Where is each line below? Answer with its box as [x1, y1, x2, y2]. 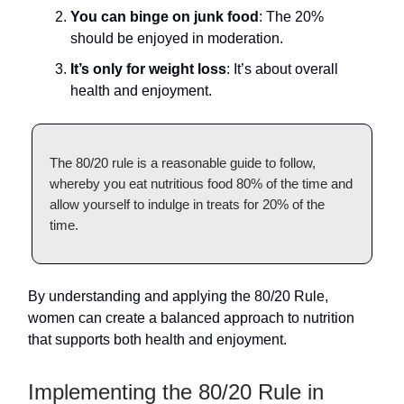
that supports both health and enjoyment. [28, 332, 287, 347]
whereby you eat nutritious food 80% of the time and [50, 176, 353, 191]
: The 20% [259, 9, 324, 24]
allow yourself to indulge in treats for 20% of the [50, 197, 325, 212]
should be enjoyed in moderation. [70, 31, 283, 46]
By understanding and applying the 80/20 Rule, [28, 289, 328, 304]
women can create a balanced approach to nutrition [28, 310, 354, 326]
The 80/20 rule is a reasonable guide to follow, [50, 155, 316, 170]
